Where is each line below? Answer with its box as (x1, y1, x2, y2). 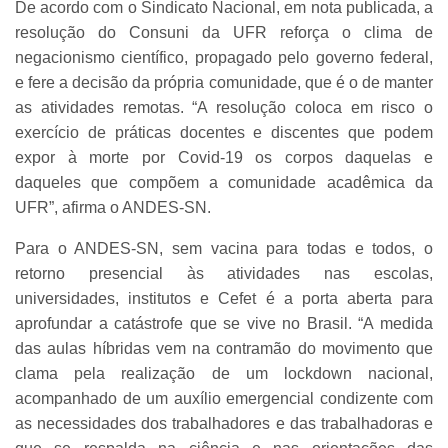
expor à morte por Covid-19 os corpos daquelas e (15, 148, 433, 166)
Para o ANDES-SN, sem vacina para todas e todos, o (15, 239, 433, 257)
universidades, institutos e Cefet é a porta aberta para (15, 289, 433, 307)
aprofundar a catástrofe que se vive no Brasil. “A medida (15, 314, 433, 332)
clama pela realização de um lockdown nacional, (15, 364, 433, 382)
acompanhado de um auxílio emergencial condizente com (15, 389, 433, 407)
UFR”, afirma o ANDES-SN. (15, 198, 211, 216)
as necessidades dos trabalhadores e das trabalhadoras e (15, 414, 433, 432)
